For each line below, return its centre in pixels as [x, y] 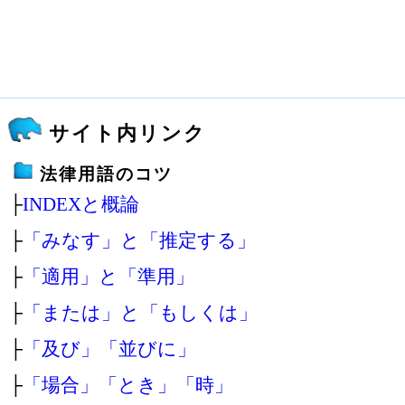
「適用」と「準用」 [108, 276]
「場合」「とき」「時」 [128, 385]
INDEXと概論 [81, 204]
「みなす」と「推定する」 [139, 240]
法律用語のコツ [106, 174]
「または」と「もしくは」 [140, 312]
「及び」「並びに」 [109, 348]
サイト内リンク [127, 133]
